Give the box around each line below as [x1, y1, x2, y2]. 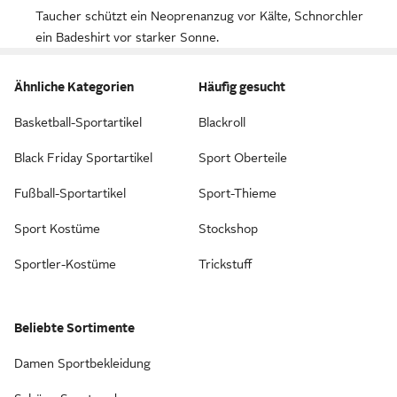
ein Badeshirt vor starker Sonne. [35, 30, 219, 44]
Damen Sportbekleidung [14, 356, 151, 370]
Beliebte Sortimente [14, 321, 135, 335]
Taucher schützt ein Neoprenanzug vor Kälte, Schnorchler [35, 9, 363, 23]
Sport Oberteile [198, 151, 287, 165]
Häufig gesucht [198, 80, 285, 94]
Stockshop [198, 222, 258, 236]
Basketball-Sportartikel [14, 115, 142, 129]
